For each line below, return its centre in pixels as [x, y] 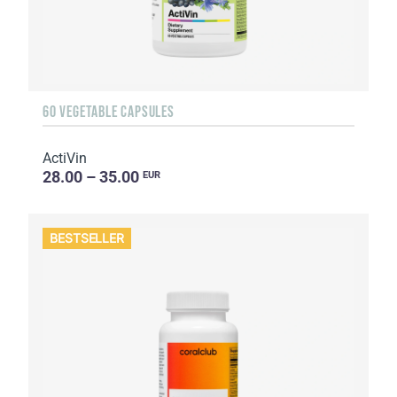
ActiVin [65, 158]
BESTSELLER [87, 237]
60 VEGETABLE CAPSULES [109, 111]
